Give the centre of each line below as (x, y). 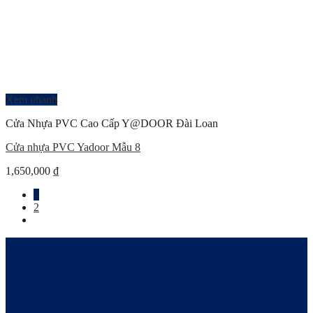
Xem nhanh (31, 100)
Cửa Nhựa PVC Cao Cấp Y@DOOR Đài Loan (112, 123)
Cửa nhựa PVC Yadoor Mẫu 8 (73, 147)
